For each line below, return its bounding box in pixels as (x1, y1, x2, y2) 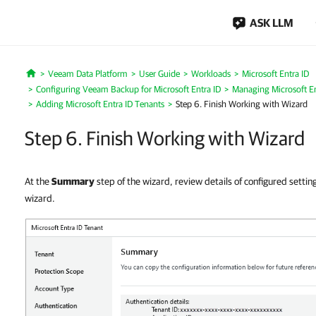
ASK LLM (250, 16, 293, 29)
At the (25, 176, 51, 187)
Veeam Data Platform (47, 68, 128, 79)
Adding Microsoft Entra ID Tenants (36, 99, 164, 109)
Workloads (190, 68, 231, 79)
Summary (51, 176, 95, 187)
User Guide (138, 68, 180, 79)
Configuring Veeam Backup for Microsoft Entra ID (36, 84, 221, 95)
